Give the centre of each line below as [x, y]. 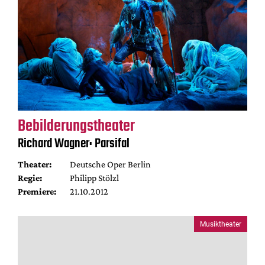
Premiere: [37, 191]
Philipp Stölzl [94, 178]
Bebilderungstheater [76, 126]
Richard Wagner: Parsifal [74, 144]
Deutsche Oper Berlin [110, 164]
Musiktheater [221, 224]
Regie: [30, 178]
